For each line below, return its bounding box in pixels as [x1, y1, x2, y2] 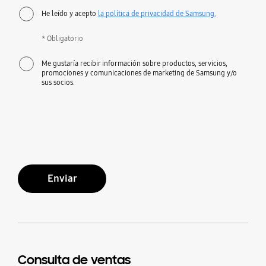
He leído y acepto [41, 8, 98, 18]
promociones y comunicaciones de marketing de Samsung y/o [41, 68, 237, 77]
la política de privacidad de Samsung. [97, 8, 216, 18]
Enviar [47, 172, 77, 185]
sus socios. [41, 77, 75, 87]
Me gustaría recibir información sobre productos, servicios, [41, 58, 227, 68]
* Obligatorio [41, 33, 83, 43]
